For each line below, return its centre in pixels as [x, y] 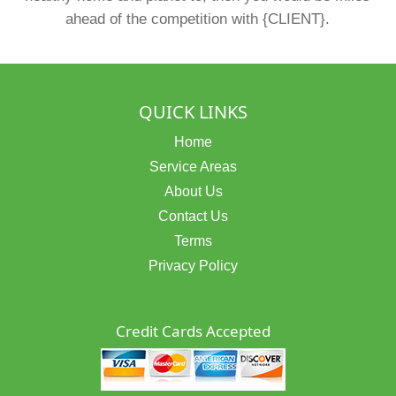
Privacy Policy [194, 265]
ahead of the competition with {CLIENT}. [198, 19]
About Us [193, 191]
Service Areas [194, 166]
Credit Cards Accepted [194, 331]
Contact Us [194, 216]
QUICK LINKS [194, 111]
